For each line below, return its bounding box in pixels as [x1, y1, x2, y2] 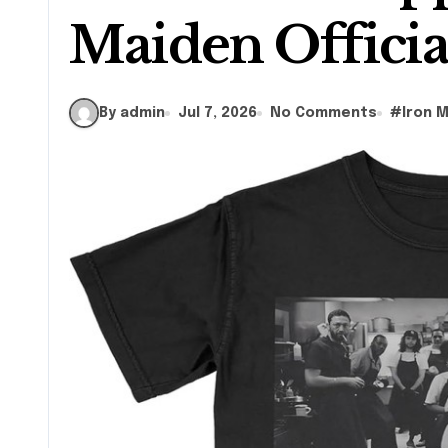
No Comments [270, 105, 377, 120]
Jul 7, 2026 [178, 105, 257, 120]
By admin [99, 105, 165, 120]
